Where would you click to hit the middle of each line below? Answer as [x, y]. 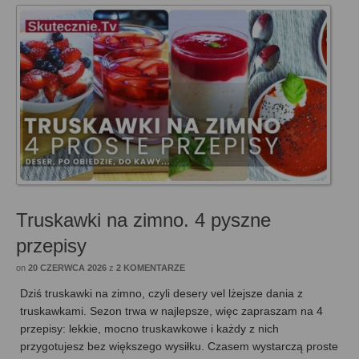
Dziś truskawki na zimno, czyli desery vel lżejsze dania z [161, 293]
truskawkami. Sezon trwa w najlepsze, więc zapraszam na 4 [171, 311]
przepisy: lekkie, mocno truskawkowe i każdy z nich [149, 328]
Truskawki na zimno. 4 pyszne [143, 220]
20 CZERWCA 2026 [67, 267]
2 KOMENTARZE [151, 267]
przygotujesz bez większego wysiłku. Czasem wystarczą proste [179, 346]
